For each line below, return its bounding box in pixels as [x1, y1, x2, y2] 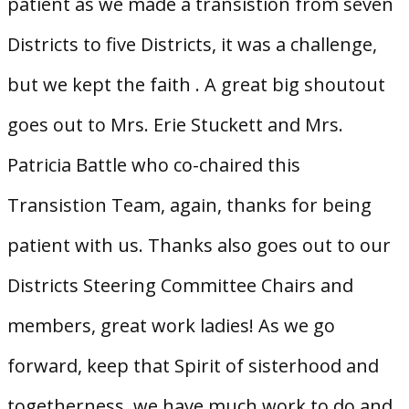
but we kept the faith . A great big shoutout [7, 71, 385, 97]
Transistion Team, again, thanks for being [7, 192, 372, 217]
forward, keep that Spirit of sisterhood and [7, 352, 379, 378]
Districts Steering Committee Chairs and [7, 272, 353, 298]
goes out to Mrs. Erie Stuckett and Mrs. [7, 111, 343, 137]
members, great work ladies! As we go [7, 312, 335, 338]
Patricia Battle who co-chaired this [7, 152, 300, 177]
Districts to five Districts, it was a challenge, [7, 31, 377, 57]
